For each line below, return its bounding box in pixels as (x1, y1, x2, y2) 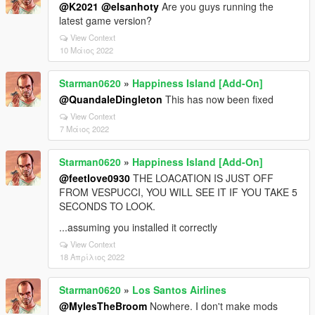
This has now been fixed (162, 92, 274, 106)
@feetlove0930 (59, 171, 130, 185)
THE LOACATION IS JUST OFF (130, 171, 274, 185)
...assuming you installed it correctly (59, 220, 217, 234)
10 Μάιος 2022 (60, 44, 113, 56)
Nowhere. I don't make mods (147, 299, 278, 313)
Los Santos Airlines (132, 283, 226, 297)
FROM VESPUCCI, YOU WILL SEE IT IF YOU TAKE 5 (59, 185, 297, 199)
